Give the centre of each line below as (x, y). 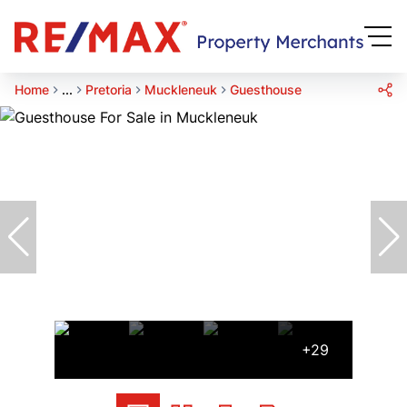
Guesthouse (266, 89)
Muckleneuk (181, 89)
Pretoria (109, 89)
